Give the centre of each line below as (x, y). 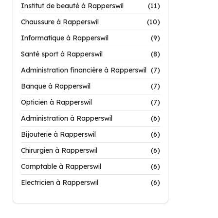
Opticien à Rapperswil (56, 102)
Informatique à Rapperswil (65, 38)
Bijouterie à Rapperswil (58, 134)
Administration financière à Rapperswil (84, 70)
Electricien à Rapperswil (60, 182)
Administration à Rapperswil (67, 118)
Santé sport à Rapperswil (62, 54)
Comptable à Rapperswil (61, 166)
